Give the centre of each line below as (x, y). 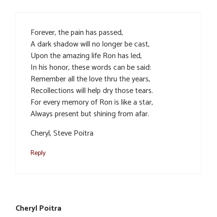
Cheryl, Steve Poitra (62, 133)
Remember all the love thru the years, (90, 79)
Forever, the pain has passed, (77, 32)
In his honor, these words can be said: (91, 67)
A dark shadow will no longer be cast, (90, 44)
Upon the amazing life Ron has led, (86, 56)
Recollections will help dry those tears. (92, 91)
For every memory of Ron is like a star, (92, 102)
